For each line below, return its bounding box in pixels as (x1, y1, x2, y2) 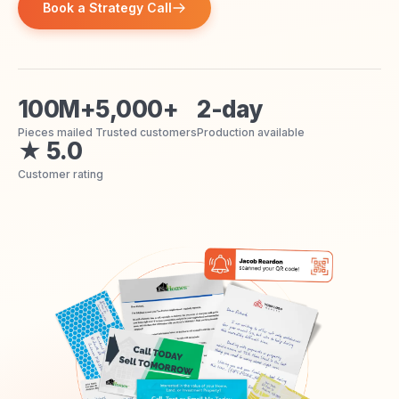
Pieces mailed (18, 126, 93, 139)
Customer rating (18, 167, 103, 181)
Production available (197, 126, 305, 139)
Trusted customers (95, 126, 198, 139)
